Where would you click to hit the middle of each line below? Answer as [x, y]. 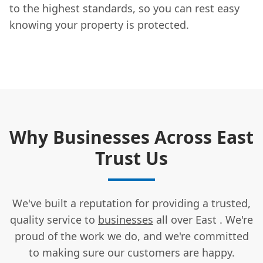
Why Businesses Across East [131, 137]
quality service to [54, 219]
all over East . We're [203, 219]
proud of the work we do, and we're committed [131, 236]
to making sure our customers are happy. [131, 252]
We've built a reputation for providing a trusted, [131, 203]
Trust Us [131, 158]
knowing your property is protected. [99, 24]
